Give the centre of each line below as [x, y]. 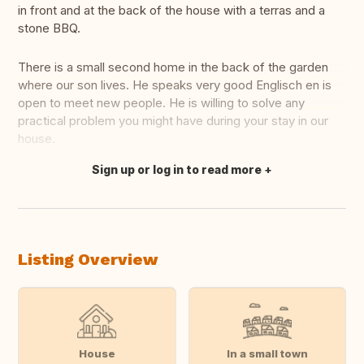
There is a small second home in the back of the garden [173, 67]
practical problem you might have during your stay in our [173, 121]
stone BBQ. [49, 28]
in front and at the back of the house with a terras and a [171, 11]
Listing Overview [88, 260]
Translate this [67, 178]
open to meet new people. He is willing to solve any [161, 103]
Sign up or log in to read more [177, 170]
